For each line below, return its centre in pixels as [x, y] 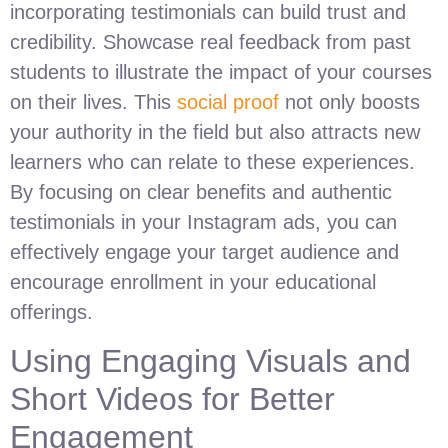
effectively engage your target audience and [204, 252]
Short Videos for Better [172, 398]
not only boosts [349, 102]
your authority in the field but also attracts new [215, 132]
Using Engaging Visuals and [210, 360]
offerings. [51, 312]
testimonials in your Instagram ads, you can [203, 222]
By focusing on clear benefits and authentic [201, 192]
